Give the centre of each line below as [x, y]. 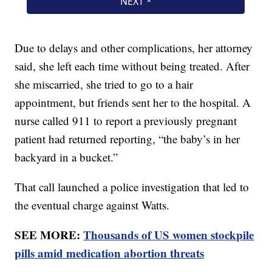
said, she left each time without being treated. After [132, 66]
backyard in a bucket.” [66, 157]
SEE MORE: [49, 235]
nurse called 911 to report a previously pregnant [126, 121]
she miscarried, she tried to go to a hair [104, 84]
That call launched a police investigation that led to [132, 187]
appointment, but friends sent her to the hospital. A [133, 103]
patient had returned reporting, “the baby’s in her [127, 139]
